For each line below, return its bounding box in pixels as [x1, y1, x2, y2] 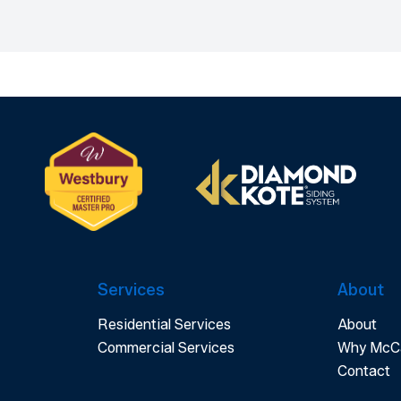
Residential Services [97, 316, 231, 334]
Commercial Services [97, 339, 235, 357]
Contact [337, 363, 390, 380]
